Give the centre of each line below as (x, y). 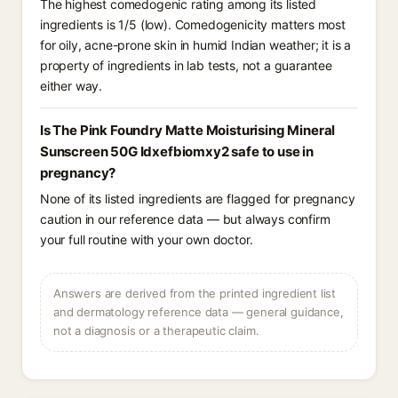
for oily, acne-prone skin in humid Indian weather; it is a (196, 45)
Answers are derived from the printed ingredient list (195, 293)
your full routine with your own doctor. (147, 239)
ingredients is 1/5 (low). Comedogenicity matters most (193, 24)
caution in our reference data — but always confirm (185, 219)
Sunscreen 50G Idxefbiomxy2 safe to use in (177, 151)
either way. (72, 86)
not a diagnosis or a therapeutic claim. (156, 330)
